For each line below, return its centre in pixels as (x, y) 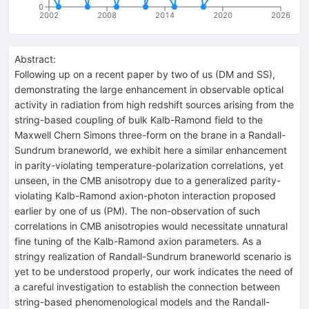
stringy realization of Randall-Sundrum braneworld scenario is (153, 256)
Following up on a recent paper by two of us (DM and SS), (145, 74)
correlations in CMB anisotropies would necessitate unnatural (151, 226)
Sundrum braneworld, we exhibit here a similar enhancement (151, 150)
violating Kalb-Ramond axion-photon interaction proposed (145, 195)
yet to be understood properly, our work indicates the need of (154, 271)
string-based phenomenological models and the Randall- (142, 301)
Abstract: (35, 59)
